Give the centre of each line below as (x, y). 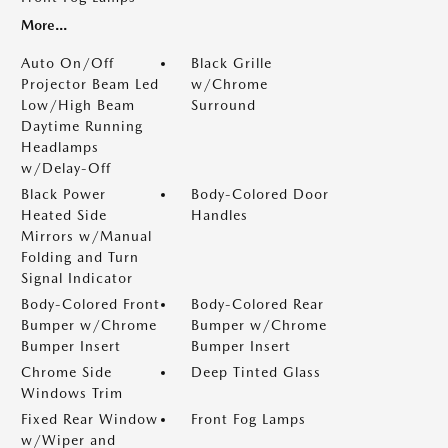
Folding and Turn (80, 257)
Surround (223, 105)
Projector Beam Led (90, 84)
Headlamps (60, 147)
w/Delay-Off (66, 168)
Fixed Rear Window (89, 419)
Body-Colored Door (260, 194)
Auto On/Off (67, 63)
